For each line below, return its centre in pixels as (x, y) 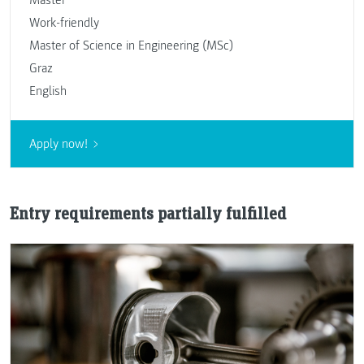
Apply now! (58, 144)
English (48, 91)
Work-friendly (64, 22)
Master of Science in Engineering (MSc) (131, 45)
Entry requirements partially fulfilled (148, 213)
